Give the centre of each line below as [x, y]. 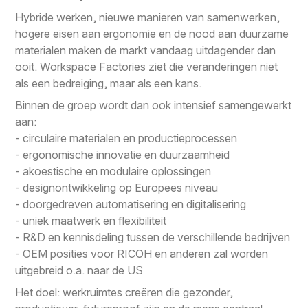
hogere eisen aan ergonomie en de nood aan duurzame [152, 33]
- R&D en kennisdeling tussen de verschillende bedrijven [153, 237]
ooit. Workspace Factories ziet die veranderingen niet [147, 66]
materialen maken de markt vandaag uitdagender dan [146, 50]
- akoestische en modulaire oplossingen [113, 171]
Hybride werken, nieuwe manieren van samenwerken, [148, 17]
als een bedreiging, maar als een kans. [109, 83]
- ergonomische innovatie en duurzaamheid [123, 154]
